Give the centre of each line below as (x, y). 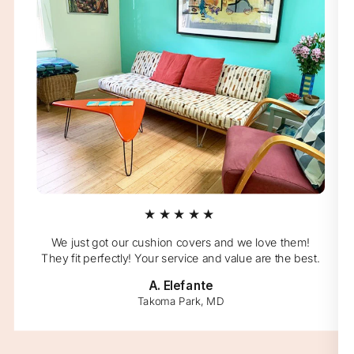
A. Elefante (181, 285)
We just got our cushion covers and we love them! (181, 242)
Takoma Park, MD (181, 301)
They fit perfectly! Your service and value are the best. (181, 258)
